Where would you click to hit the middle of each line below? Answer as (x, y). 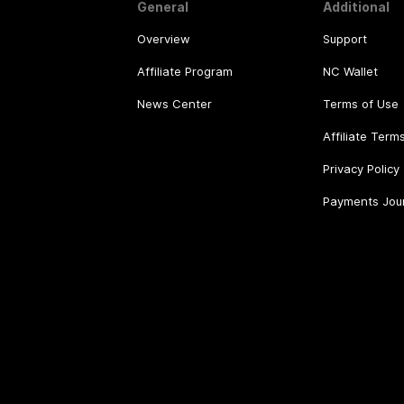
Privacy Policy (361, 168)
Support (344, 38)
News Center (174, 103)
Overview (164, 38)
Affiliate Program (185, 71)
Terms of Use (360, 103)
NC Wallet (350, 71)
